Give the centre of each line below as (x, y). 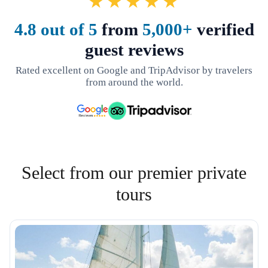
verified (223, 29)
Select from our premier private (134, 173)
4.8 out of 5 (56, 29)
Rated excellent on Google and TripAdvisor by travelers (134, 70)
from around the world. (134, 82)
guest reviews (134, 49)
